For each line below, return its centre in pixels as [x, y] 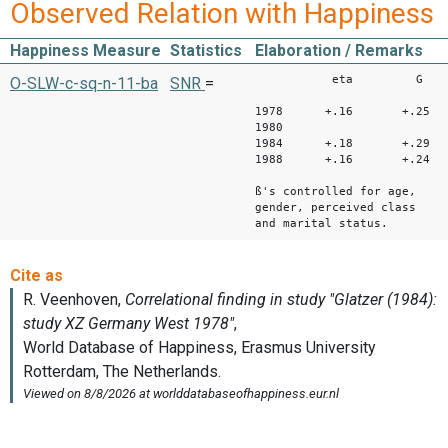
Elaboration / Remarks [339, 51]
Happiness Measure [85, 51]
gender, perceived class [335, 208]
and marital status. [321, 224]
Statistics [206, 51]
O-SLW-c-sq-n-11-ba [84, 84]
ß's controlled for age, [335, 192]
